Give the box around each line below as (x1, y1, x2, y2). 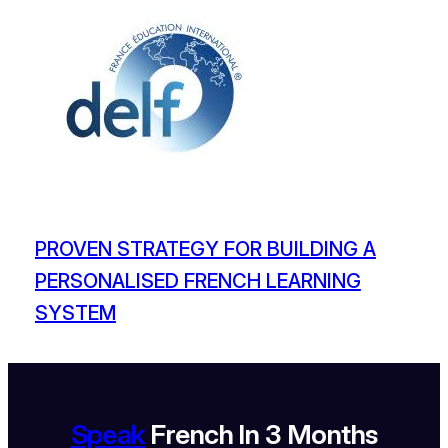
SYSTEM (34, 301, 116, 326)
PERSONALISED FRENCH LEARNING (34, 269, 361, 294)
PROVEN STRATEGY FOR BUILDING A (34, 237, 376, 262)
